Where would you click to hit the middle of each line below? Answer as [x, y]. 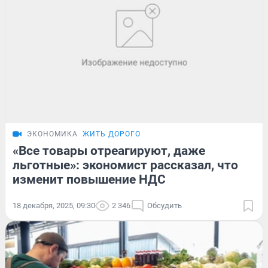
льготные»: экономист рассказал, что [125, 165]
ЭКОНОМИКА [52, 134]
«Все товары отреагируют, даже [109, 150]
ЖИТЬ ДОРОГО [112, 134]
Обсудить [165, 205]
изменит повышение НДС [89, 179]
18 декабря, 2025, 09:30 [54, 205]
